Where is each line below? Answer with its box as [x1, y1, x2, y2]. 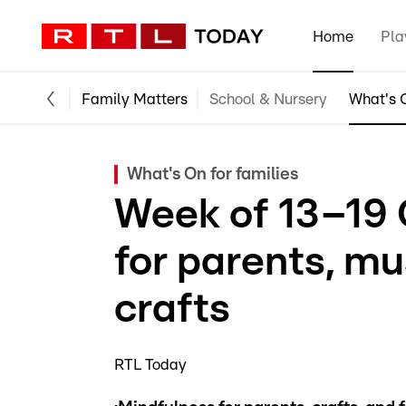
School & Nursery [209, 91, 327, 107]
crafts [114, 288, 230, 330]
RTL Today [114, 357, 187, 372]
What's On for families [127, 166, 298, 183]
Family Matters [82, 91, 188, 107]
